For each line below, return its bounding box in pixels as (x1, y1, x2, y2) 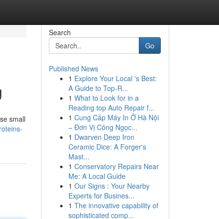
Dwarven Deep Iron (74, 132, 134, 142)
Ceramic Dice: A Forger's (68, 142, 146, 152)
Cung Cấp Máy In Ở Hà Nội (74, 112, 159, 122)
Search (48, 27, 71, 37)
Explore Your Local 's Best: (74, 73, 157, 83)
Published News (48, 64, 98, 73)
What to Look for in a (74, 93, 139, 103)
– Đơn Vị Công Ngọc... (68, 122, 137, 132)
